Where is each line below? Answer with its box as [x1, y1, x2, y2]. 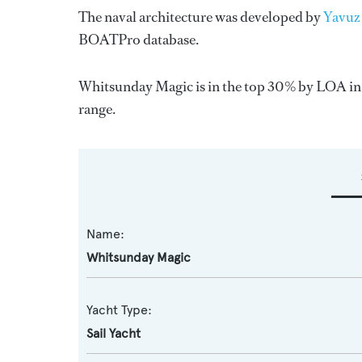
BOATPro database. [78, 30, 199, 49]
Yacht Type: [86, 302, 152, 318]
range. [78, 99, 116, 119]
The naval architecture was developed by [78, 7, 323, 27]
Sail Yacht [86, 326, 141, 341]
